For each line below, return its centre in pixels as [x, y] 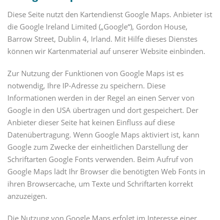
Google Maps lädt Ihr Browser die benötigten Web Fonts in [106, 172]
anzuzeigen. [27, 196]
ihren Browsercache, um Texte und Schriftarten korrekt [100, 184]
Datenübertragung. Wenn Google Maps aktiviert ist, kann [103, 135]
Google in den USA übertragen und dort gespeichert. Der [103, 110]
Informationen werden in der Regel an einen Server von [101, 98]
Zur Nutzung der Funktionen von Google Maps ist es [96, 73]
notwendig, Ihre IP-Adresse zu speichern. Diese [86, 86]
